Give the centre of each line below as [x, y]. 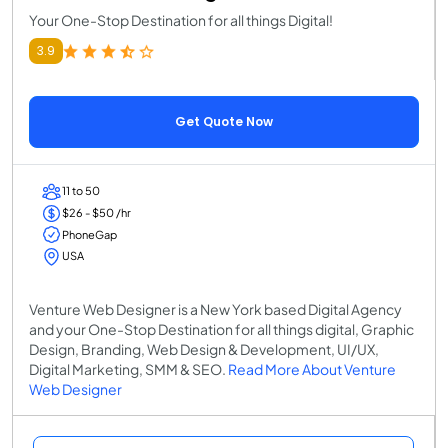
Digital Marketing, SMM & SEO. [128, 368]
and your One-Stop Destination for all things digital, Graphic [221, 328]
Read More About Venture [312, 368]
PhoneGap [89, 234]
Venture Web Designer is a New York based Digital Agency [215, 308]
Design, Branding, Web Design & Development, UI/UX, [204, 348]
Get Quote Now [224, 121]
